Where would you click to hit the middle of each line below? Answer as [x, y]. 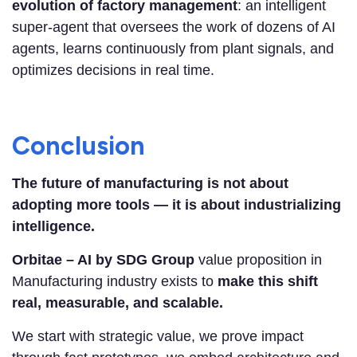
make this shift [266, 281]
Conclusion [78, 145]
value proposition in [258, 259]
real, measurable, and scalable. [118, 302]
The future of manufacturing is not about [150, 183]
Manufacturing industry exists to [113, 281]
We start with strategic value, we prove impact [158, 336]
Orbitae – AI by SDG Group [103, 259]
